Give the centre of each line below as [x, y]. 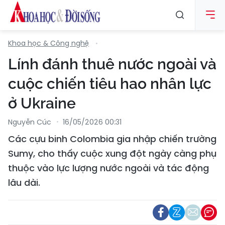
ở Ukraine [42, 103]
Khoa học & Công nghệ [48, 43]
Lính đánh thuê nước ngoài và [112, 64]
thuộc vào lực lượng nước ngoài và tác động [108, 168]
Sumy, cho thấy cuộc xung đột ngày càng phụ [112, 153]
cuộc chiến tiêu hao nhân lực [110, 84]
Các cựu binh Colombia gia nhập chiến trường [112, 139]
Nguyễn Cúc [30, 122]
